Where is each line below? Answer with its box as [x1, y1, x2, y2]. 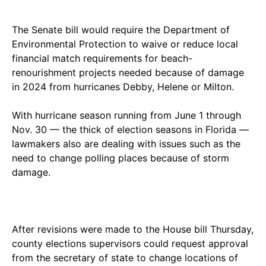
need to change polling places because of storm [12, 151, 229, 164]
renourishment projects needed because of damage [12, 66, 244, 78]
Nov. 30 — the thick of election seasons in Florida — [12, 123, 249, 135]
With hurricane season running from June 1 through [12, 109, 241, 121]
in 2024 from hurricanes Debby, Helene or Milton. [12, 80, 234, 93]
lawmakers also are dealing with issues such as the [12, 137, 240, 150]
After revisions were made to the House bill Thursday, [12, 223, 254, 235]
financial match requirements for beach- [12, 52, 192, 64]
